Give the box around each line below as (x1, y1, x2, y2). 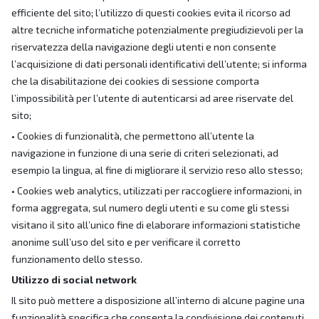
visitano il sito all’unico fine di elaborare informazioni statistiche (11, 219, 300, 231)
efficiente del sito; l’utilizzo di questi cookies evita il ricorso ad (11, 6, 291, 19)
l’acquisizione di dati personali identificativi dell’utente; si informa (11, 58, 307, 70)
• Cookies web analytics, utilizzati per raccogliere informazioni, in (11, 184, 302, 197)
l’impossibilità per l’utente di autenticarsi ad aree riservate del (11, 92, 293, 104)
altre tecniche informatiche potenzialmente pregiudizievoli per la (11, 23, 303, 36)
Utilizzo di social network (11, 273, 137, 286)
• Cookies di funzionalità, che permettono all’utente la (11, 130, 254, 142)
